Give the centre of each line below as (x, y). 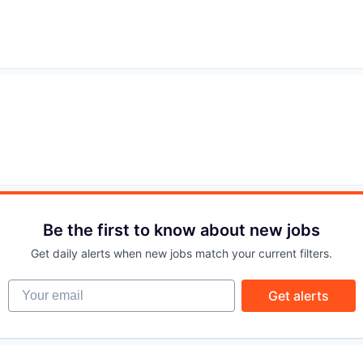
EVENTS (169, 78)
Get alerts (298, 296)
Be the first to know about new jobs (181, 230)
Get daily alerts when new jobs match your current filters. (181, 253)
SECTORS (169, 140)
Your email (39, 287)
